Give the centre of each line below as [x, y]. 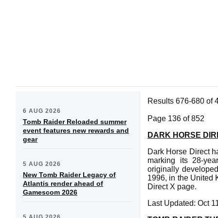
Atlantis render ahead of [63, 183]
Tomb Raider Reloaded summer [75, 121]
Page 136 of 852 [176, 118]
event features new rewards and [76, 130]
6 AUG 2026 [42, 111]
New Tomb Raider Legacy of [69, 174]
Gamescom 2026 [50, 192]
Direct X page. [172, 186]
